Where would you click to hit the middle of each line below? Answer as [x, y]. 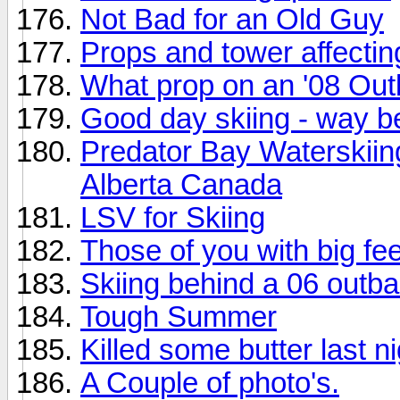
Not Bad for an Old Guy [232, 19]
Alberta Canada [181, 184]
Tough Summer [179, 317]
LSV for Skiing [173, 217]
